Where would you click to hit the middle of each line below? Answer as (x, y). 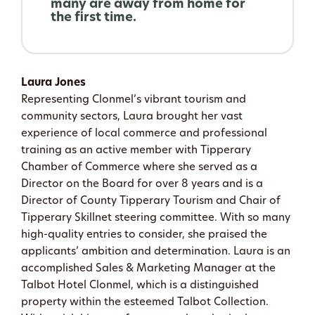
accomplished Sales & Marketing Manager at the (148, 269)
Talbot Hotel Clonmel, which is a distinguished (140, 285)
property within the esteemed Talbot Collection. (145, 302)
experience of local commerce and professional (144, 134)
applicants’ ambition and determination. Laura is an (156, 252)
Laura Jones (53, 83)
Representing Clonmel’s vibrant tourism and (134, 100)
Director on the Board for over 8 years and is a (142, 184)
